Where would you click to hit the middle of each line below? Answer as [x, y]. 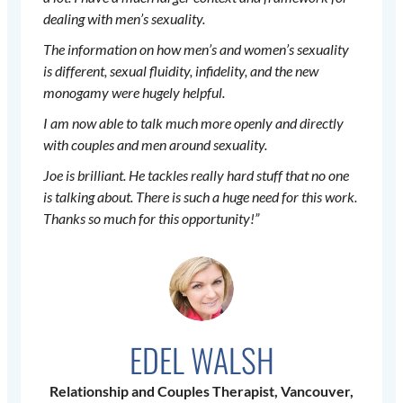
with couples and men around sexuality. [155, 145]
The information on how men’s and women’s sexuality [196, 49]
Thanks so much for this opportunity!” [151, 219]
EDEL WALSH [201, 360]
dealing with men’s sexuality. [124, 19]
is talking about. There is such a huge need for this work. [200, 197]
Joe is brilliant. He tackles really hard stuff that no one [196, 175]
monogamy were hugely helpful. [134, 93]
